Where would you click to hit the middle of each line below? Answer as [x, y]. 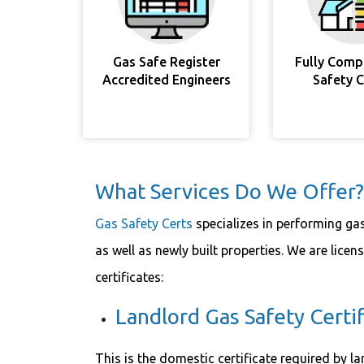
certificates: [131, 277]
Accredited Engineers [166, 80]
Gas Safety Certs [144, 223]
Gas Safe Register [166, 62]
